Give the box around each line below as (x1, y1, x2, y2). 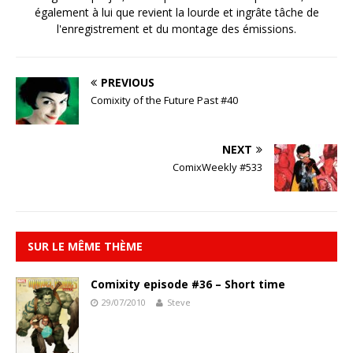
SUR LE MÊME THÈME (28, 239, 143, 255)
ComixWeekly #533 (173, 160, 262, 175)
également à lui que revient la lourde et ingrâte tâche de (34, 5, 319, 20)
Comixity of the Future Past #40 (91, 93, 238, 108)
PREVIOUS (101, 75, 154, 91)
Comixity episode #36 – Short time (91, 277, 285, 292)
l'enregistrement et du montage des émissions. (57, 21, 296, 37)
